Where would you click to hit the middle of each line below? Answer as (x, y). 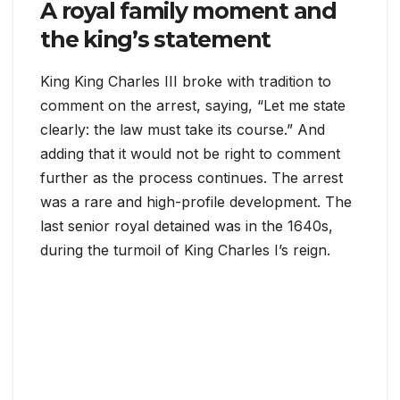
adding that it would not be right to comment (190, 154)
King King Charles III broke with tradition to (186, 82)
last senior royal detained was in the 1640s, (187, 226)
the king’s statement (155, 40)
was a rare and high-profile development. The (196, 202)
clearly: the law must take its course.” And (183, 130)
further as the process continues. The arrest (192, 178)
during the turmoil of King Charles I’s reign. (185, 250)
